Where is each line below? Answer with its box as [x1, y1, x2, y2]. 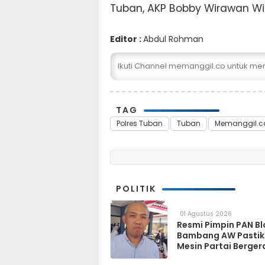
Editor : [110, 33, 143, 46]
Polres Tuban [117, 118, 163, 129]
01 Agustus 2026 [180, 209, 232, 219]
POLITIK [116, 183, 156, 195]
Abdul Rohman [143, 33, 203, 46]
